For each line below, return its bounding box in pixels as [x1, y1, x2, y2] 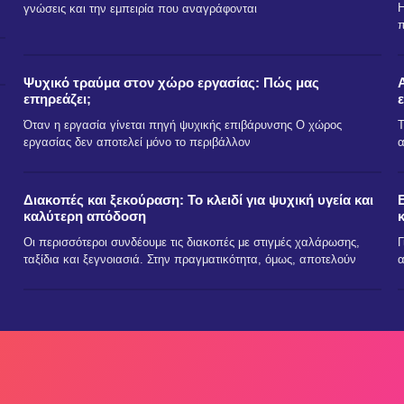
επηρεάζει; [23, 91, 91, 107]
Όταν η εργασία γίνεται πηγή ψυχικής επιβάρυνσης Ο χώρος [23, 118, 342, 133]
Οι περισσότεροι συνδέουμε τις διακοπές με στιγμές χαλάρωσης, [23, 235, 360, 250]
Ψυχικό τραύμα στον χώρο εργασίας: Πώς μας [23, 75, 319, 91]
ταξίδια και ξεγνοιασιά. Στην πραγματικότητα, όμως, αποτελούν [23, 252, 356, 267]
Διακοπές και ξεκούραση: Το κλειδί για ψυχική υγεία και [23, 192, 373, 208]
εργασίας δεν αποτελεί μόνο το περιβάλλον [23, 135, 251, 150]
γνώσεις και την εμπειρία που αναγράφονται [23, 2, 257, 16]
